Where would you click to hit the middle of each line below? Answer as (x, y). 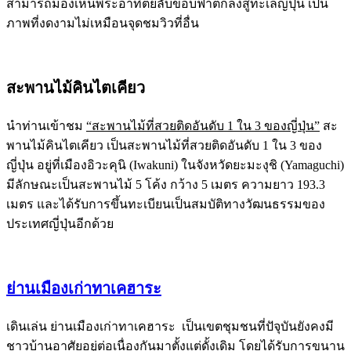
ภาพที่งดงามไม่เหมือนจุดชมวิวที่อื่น (103, 23)
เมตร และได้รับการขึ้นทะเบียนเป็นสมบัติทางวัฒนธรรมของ (166, 204)
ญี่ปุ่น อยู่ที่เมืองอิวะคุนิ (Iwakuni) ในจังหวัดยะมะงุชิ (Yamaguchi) (175, 165)
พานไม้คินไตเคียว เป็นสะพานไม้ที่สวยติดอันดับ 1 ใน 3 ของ (164, 145)
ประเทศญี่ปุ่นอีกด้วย (60, 224)
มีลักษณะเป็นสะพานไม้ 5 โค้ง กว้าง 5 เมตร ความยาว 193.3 (166, 185)
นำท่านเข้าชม (46, 126)
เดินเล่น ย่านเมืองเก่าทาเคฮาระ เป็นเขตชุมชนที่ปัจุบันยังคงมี (170, 326)
